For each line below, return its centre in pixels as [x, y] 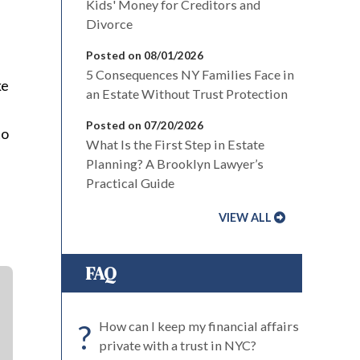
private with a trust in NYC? [178, 345]
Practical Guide [130, 183]
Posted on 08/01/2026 [145, 55]
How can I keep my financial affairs [199, 326]
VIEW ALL [245, 217]
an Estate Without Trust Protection [187, 94]
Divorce [109, 24]
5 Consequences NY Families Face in [190, 74]
